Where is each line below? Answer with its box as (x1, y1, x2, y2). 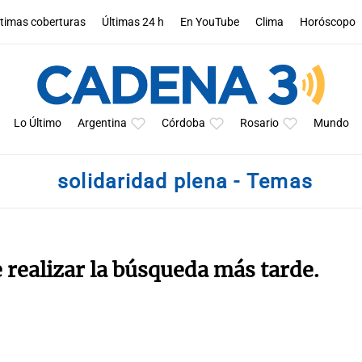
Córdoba (161, 116, 205, 130)
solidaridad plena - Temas (57, 170, 314, 193)
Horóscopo (300, 15, 356, 29)
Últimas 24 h (102, 15, 165, 29)
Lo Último (13, 116, 61, 130)
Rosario (239, 116, 279, 130)
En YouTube (180, 15, 240, 29)
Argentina (77, 116, 127, 130)
